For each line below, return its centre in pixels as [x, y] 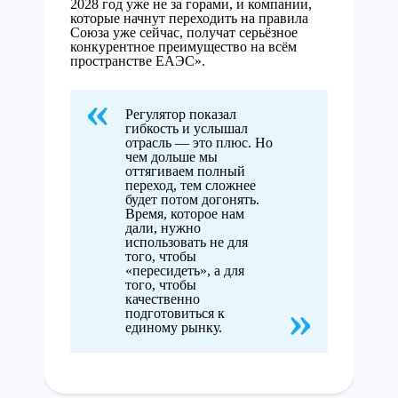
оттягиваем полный [185, 171]
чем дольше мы [171, 157]
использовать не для [187, 243]
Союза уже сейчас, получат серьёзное [184, 33]
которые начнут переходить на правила [189, 19]
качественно [163, 299]
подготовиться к [175, 314]
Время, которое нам [185, 214]
